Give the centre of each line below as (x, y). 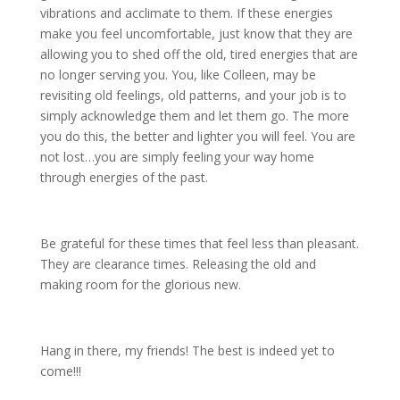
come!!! (60, 371)
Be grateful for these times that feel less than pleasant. (199, 244)
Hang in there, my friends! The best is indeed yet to (187, 351)
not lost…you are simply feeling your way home (177, 157)
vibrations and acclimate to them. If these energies (186, 13)
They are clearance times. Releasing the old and (178, 264)
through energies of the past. (124, 178)
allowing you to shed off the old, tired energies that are (199, 54)
